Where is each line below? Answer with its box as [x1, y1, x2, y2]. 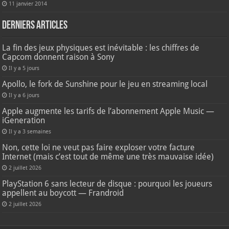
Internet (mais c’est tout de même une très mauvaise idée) [2, 151, 214, 162]
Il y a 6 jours [9, 91, 40, 99]
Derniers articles [2, 19, 68, 32]
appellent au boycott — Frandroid [2, 188, 124, 198]
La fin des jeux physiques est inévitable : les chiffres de [2, 42, 200, 53]
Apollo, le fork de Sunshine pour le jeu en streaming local [2, 79, 208, 89]
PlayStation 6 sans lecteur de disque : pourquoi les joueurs [2, 178, 213, 189]
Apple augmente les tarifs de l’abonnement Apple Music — [2, 106, 215, 116]
